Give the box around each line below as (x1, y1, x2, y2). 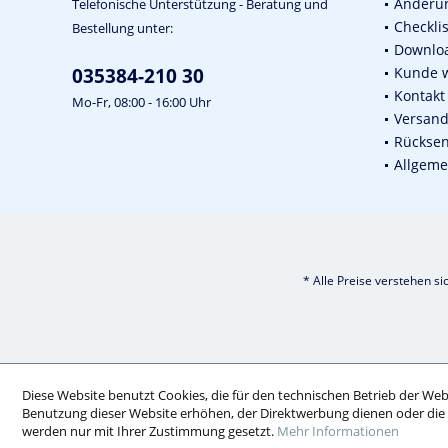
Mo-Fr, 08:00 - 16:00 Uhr (72, 93, 211, 112)
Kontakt (394, 86, 445, 106)
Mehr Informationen (277, 422, 399, 440)
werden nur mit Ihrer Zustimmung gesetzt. (22, 422, 277, 440)
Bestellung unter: (72, 19, 173, 38)
